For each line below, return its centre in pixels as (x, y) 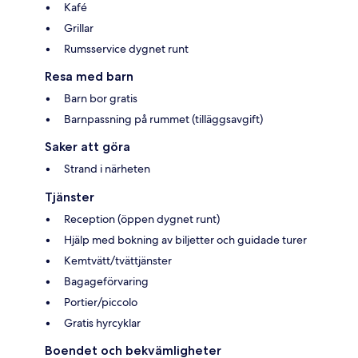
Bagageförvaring (106, 281)
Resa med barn (89, 76)
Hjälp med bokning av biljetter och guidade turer (185, 239)
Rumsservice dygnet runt (126, 48)
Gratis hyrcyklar (102, 322)
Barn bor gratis (101, 98)
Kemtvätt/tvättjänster (118, 260)
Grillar (79, 28)
